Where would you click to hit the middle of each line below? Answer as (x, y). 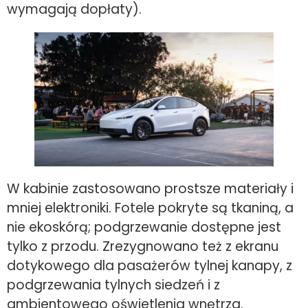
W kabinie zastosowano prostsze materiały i (150, 189)
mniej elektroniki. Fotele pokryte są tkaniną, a (150, 208)
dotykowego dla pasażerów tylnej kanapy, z (150, 266)
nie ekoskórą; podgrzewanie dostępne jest (144, 228)
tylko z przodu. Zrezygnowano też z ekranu (143, 247)
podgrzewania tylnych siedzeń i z (113, 285)
